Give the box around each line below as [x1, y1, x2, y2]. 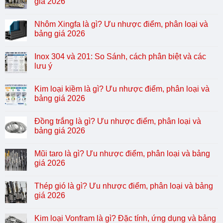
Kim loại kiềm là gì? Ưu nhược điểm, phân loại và [34, 85, 210, 94]
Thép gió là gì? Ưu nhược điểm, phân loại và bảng [34, 182, 213, 191]
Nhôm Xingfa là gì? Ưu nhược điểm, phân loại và [34, 20, 208, 29]
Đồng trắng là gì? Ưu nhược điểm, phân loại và [34, 117, 201, 126]
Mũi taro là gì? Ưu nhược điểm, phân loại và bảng [34, 149, 210, 158]
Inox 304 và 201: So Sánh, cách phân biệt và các [34, 52, 206, 61]
